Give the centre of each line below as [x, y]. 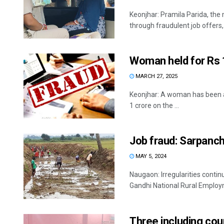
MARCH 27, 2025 [156, 76]
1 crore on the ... [154, 106]
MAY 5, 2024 [150, 156]
